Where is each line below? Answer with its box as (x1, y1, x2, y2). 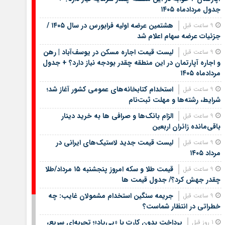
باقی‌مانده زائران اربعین (152, 121, 220, 132)
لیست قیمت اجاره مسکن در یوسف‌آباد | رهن (43, 46, 173, 58)
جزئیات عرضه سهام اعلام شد (137, 30, 220, 42)
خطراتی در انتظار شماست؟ (142, 200, 220, 212)
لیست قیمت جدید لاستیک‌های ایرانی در (55, 137, 173, 148)
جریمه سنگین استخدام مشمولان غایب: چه (48, 190, 173, 201)
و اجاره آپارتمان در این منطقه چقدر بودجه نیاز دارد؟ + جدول (42, 57, 220, 68)
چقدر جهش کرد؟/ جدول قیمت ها (121, 174, 220, 185)
